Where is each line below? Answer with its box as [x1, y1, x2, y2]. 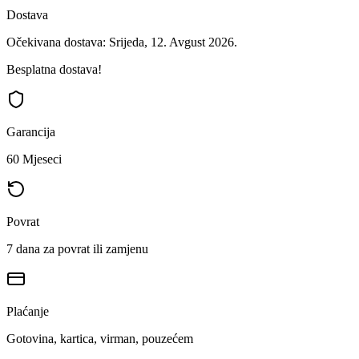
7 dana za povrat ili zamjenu [6, 241, 148, 256]
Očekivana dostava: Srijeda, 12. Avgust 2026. [6, 34, 237, 49]
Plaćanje [6, 304, 49, 318]
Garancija [6, 124, 55, 139]
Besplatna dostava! [6, 62, 102, 76]
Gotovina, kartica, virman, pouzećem [6, 331, 193, 345]
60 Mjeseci [6, 151, 62, 166]
